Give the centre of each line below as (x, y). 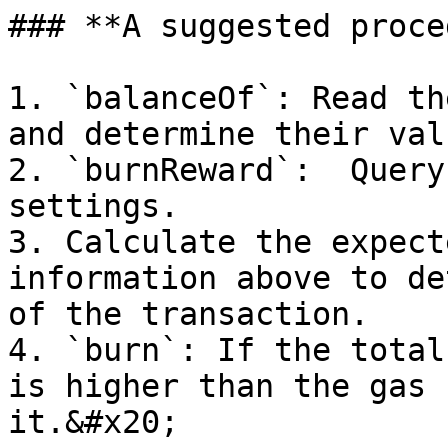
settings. (93, 206)
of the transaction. (188, 314)
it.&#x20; (93, 422)
